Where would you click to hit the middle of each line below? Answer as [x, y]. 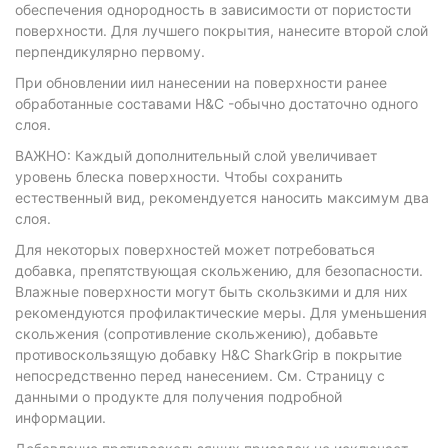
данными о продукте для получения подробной [178, 396]
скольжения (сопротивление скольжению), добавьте [196, 333]
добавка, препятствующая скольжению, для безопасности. [219, 270]
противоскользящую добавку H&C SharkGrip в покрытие [208, 354]
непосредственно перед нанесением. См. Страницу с [200, 375]
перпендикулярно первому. [110, 51]
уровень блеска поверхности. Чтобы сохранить [179, 176]
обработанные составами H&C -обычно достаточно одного [216, 103]
